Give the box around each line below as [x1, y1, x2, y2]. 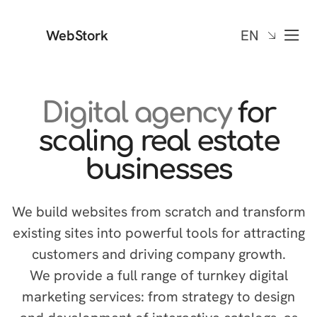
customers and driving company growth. [31, 245, 286, 263]
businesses [84, 154, 232, 185]
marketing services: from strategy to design [22, 287, 295, 306]
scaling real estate [38, 126, 279, 157]
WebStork [46, 26, 108, 45]
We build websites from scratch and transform [11, 202, 306, 221]
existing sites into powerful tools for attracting [12, 224, 305, 242]
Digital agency [42, 98, 238, 129]
